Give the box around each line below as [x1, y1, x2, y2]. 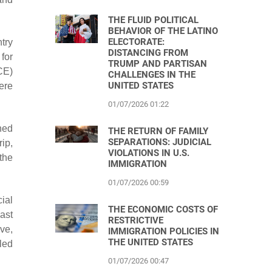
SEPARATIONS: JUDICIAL [108, 137, 211, 148]
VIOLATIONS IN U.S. [108, 148, 189, 158]
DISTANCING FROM [108, 47, 188, 58]
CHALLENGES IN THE [108, 69, 195, 80]
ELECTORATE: [108, 36, 165, 47]
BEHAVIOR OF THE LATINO [108, 25, 218, 36]
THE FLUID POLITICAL [108, 15, 199, 25]
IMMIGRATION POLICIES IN [108, 226, 219, 237]
